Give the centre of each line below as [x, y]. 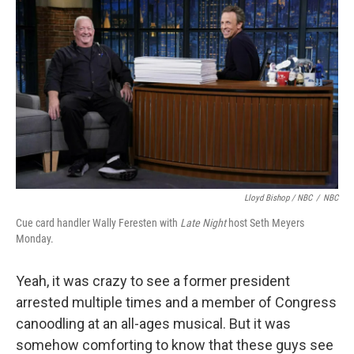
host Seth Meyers [265, 223]
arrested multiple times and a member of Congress [176, 302]
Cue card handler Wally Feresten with [98, 223]
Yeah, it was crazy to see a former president [153, 281]
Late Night [203, 223]
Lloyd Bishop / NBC [278, 198]
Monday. [35, 239]
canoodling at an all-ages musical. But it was [153, 324]
